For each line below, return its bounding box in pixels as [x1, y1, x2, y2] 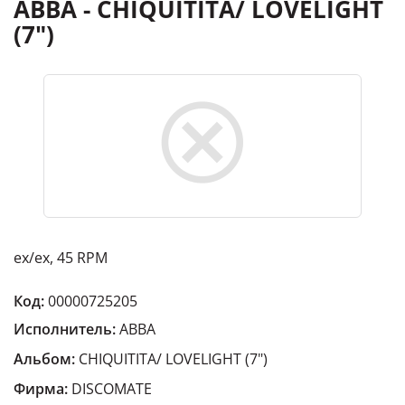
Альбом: [14, 349, 75, 369]
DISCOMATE [71, 379, 152, 399]
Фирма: [14, 379, 68, 399]
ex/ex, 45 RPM [14, 248, 108, 268]
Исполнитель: [14, 319, 116, 339]
